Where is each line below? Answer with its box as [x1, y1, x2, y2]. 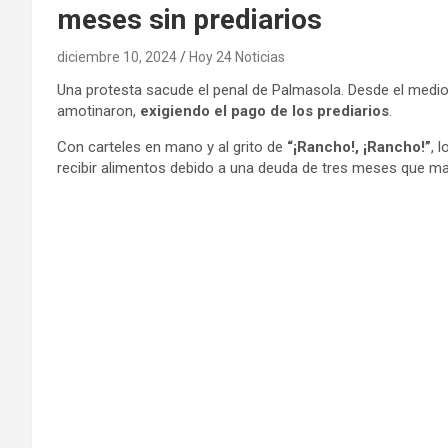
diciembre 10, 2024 [57, 48, 177, 65]
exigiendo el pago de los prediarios [140, 101, 389, 120]
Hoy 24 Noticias [189, 48, 285, 65]
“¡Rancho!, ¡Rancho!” [287, 137, 431, 156]
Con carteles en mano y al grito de [57, 137, 287, 156]
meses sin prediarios [57, 2, 322, 36]
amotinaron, [57, 101, 140, 120]
